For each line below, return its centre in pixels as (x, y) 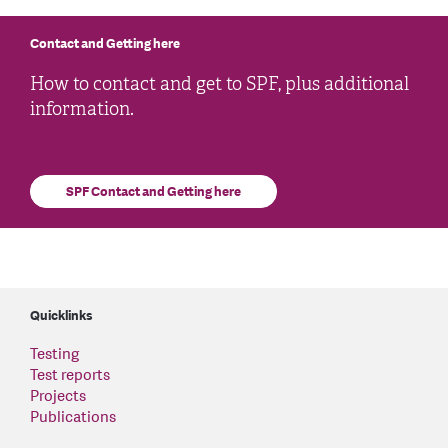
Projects (58, 396)
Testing (54, 354)
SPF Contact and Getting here (153, 191)
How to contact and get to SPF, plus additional (219, 83)
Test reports (70, 375)
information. (82, 108)
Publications (73, 417)
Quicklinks (61, 315)
